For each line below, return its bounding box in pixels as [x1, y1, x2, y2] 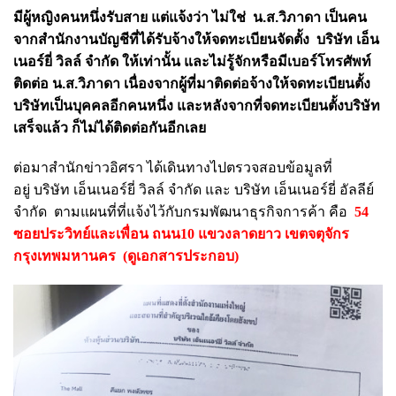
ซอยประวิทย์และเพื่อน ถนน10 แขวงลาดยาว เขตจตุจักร [13, 225, 349, 241]
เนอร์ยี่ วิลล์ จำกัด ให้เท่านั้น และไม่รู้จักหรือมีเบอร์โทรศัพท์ [13, 53, 371, 69]
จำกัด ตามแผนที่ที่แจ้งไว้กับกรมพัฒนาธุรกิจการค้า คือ [13, 203, 351, 219]
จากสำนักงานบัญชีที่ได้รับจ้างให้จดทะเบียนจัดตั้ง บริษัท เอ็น [13, 31, 379, 47]
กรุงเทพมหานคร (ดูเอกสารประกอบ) [13, 247, 239, 263]
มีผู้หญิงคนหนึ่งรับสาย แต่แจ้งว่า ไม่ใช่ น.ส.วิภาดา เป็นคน [13, 9, 367, 25]
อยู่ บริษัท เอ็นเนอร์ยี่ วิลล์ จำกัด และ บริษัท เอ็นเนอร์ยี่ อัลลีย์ [13, 181, 374, 197]
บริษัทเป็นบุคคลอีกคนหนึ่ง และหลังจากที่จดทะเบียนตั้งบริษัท [13, 97, 380, 113]
